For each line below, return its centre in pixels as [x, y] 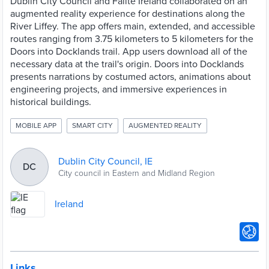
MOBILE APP [36, 125]
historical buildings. [51, 102]
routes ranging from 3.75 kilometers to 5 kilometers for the [132, 39]
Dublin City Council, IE [105, 161]
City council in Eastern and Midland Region [137, 173]
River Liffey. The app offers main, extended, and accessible [133, 26]
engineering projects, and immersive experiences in [119, 89]
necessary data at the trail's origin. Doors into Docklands [127, 64]
